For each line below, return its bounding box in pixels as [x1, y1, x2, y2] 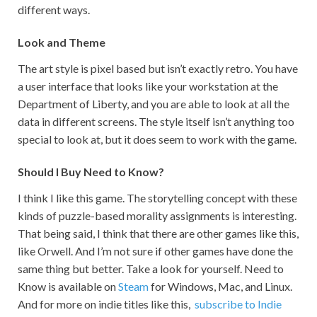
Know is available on [18, 279, 118, 294]
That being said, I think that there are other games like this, [18, 226, 299, 241]
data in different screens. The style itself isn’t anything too [18, 114, 294, 128]
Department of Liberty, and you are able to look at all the [18, 96, 289, 110]
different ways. [18, 2, 90, 16]
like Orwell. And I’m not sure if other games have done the [18, 244, 293, 258]
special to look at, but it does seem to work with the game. [18, 132, 296, 146]
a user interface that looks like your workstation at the [18, 79, 278, 93]
